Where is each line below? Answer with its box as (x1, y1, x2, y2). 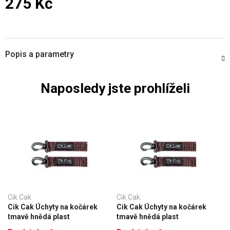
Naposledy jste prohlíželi (40, 80, 190, 96)
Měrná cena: (5, 10, 47, 21)
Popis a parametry (5, 49, 74, 59)
